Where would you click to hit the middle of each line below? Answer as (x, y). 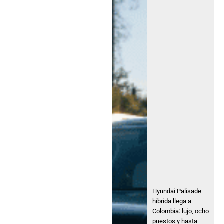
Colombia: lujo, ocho (181, 211)
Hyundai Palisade (177, 191)
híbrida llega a (172, 201)
